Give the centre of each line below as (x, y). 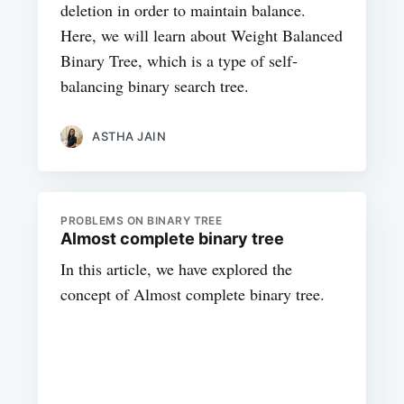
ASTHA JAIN (129, 137)
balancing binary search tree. (155, 86)
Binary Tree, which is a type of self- (179, 61)
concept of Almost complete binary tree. (193, 294)
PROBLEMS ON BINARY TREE (142, 220)
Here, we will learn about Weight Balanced (202, 36)
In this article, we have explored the (177, 268)
